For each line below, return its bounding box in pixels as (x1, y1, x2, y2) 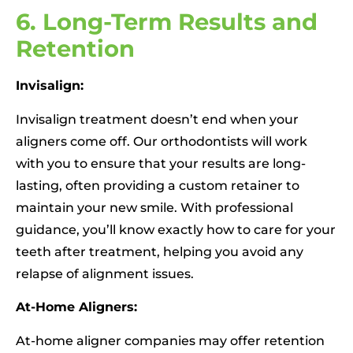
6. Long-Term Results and (16, 8, 318, 36)
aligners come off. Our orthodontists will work (16, 133, 307, 149)
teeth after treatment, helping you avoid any (16, 243, 303, 259)
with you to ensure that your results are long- (16, 155, 306, 171)
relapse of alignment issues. (16, 266, 194, 281)
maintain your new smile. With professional (16, 199, 293, 215)
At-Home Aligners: (16, 299, 137, 315)
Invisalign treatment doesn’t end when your (16, 111, 299, 127)
